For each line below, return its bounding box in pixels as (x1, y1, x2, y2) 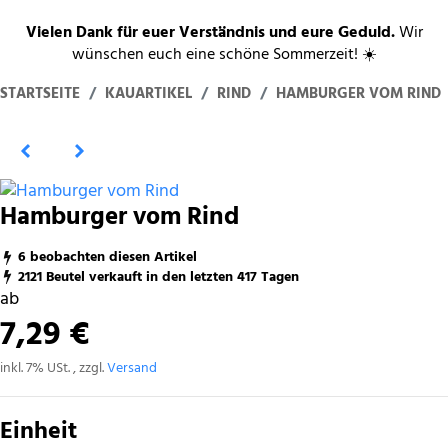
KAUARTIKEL (105, 81, 192, 106)
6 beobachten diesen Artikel (18, 246, 197, 270)
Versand (107, 356, 157, 380)
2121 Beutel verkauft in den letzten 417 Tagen (18, 265, 299, 289)
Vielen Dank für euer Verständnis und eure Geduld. (25, 19, 395, 46)
